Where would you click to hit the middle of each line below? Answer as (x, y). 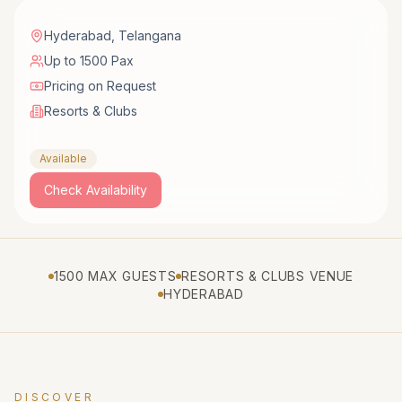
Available (63, 159)
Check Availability (96, 190)
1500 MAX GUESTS (115, 276)
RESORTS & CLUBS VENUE (268, 276)
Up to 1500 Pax (89, 61)
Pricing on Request (100, 86)
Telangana (150, 36)
